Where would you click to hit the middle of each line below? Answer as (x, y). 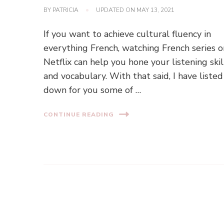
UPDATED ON (116, 10)
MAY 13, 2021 (156, 10)
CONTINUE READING (79, 114)
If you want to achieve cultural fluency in (127, 34)
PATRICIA (66, 10)
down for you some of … (92, 90)
